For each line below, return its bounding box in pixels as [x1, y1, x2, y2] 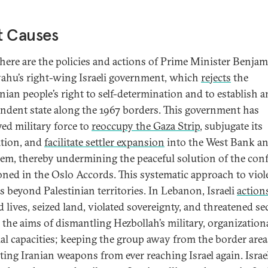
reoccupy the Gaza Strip [92, 119, 200, 133]
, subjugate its [200, 119, 263, 133]
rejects [201, 71, 231, 84]
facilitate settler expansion [44, 135, 165, 149]
